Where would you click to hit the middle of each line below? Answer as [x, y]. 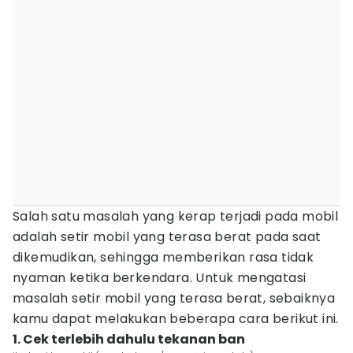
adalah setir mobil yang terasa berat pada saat [167, 237]
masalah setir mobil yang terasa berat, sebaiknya [174, 298]
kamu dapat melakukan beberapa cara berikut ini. [176, 319]
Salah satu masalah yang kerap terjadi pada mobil [176, 216]
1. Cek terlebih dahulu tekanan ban [129, 339]
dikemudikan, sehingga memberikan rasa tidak [163, 257]
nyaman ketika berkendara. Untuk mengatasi [160, 278]
